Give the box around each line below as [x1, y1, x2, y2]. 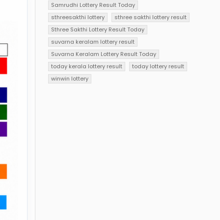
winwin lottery [51, 74, 89, 82]
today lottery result [132, 62, 185, 70]
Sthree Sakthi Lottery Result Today [51, 25, 145, 33]
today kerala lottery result [51, 62, 123, 70]
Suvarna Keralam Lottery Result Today [51, 50, 157, 58]
